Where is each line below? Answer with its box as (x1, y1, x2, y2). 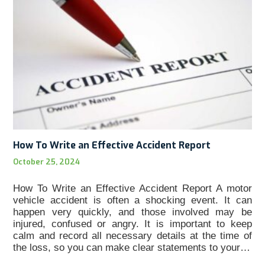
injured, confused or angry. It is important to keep (13, 218, 252, 230)
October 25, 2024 (13, 157, 80, 167)
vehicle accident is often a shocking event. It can (13, 195, 252, 206)
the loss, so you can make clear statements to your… (13, 242, 251, 254)
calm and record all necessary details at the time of (13, 230, 252, 242)
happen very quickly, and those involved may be (13, 206, 252, 218)
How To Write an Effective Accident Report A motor (13, 183, 252, 195)
